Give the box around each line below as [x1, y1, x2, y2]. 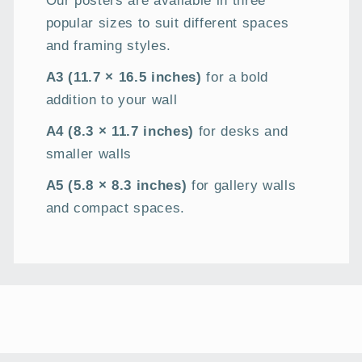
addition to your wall [45, 92, 178, 107]
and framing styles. [45, 38, 172, 53]
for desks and [194, 124, 288, 139]
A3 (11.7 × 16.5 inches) [45, 69, 202, 85]
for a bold [201, 69, 268, 85]
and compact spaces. [45, 200, 186, 216]
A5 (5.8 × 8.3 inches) [45, 178, 187, 193]
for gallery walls [187, 178, 297, 193]
